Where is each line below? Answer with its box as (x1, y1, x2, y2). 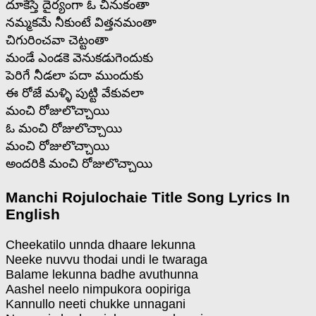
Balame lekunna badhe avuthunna (6, 267, 198, 282)
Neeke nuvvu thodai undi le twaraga (6, 253, 207, 267)
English (6, 206, 60, 222)
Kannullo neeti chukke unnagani (6, 297, 186, 312)
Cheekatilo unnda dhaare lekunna (6, 238, 195, 253)
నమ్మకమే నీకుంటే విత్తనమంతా (6, 15, 157, 30)
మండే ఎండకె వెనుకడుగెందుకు (6, 50, 153, 65)
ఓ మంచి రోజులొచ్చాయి (6, 121, 122, 135)
